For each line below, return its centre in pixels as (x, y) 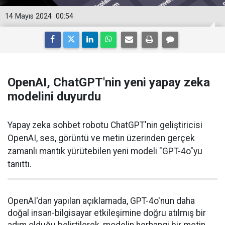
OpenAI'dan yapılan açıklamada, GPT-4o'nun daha (101, 201)
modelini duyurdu (54, 96)
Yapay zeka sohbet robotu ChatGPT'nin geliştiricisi (105, 125)
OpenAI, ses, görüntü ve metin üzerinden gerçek (101, 138)
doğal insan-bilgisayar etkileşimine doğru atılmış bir (107, 213)
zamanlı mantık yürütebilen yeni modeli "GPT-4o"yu (105, 151)
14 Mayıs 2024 (28, 16)
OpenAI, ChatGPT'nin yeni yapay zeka (109, 82)
